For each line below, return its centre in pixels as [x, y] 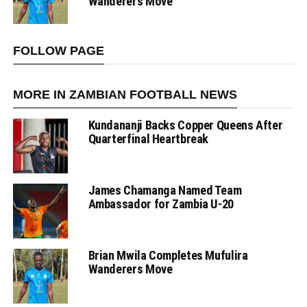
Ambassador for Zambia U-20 [161, 204]
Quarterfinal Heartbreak [148, 138]
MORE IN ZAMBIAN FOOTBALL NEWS [125, 94]
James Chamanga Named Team [165, 190]
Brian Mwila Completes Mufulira [168, 255]
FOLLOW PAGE [58, 50]
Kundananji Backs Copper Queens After [185, 125]
